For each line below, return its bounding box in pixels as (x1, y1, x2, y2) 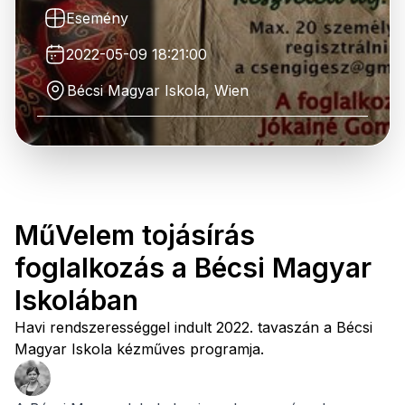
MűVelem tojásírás (14, 219, 255, 251)
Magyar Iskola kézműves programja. (14, 340, 264, 358)
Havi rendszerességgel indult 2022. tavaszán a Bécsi (14, 318, 372, 336)
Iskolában (14, 284, 138, 316)
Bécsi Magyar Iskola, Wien (67, 81, 249, 99)
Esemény (66, 9, 128, 27)
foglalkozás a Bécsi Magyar (14, 251, 372, 284)
